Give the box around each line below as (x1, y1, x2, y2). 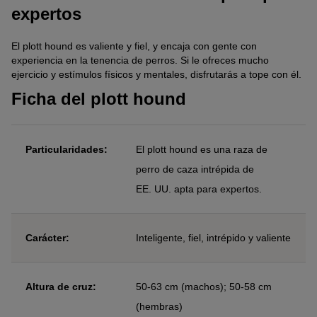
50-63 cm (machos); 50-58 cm (136, 280, 272, 292)
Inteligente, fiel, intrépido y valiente (136, 231, 291, 243)
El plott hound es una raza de (136, 143, 267, 155)
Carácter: (25, 231, 69, 243)
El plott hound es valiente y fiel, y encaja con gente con (11, 40, 257, 52)
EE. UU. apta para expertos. (136, 183, 262, 195)
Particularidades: (25, 143, 108, 155)
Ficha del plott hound (11, 89, 186, 109)
